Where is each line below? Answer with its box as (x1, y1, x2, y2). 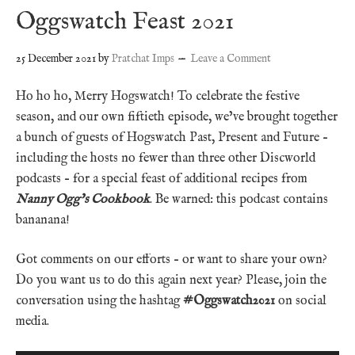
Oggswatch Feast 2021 (16, 6, 234, 37)
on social (275, 292, 326, 309)
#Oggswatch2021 (183, 292, 275, 309)
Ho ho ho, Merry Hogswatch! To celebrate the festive (16, 88, 300, 105)
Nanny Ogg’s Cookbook (16, 191, 150, 208)
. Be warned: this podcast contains (150, 191, 328, 208)
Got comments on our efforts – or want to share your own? (16, 251, 327, 268)
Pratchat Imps (112, 51, 174, 66)
